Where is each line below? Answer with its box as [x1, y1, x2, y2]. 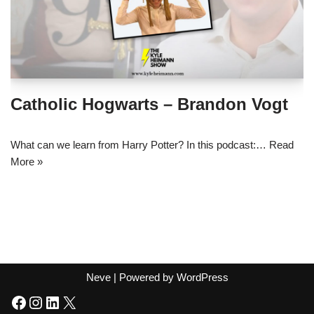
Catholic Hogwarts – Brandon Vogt [11, 95, 288, 114]
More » [11, 156, 43, 168]
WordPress [176, 271, 228, 283]
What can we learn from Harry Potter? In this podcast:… [11, 139, 269, 151]
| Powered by [110, 271, 177, 283]
